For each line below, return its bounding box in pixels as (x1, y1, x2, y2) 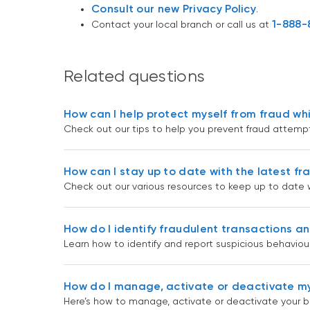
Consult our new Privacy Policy (91, 2, 256, 16)
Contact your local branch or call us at (91, 19, 272, 30)
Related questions (64, 66, 206, 86)
